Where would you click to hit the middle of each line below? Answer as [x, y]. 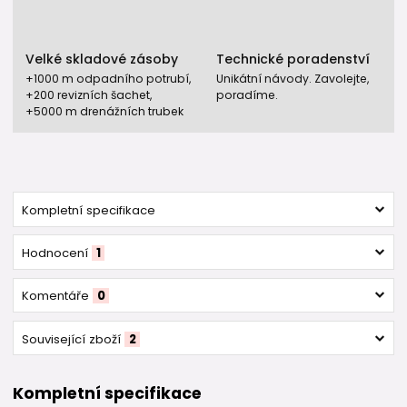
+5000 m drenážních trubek [104, 111]
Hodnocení [55, 253]
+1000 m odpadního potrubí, [108, 78]
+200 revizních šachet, [89, 94]
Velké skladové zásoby [102, 60]
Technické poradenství [293, 60]
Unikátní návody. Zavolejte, [293, 78]
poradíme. [247, 94]
